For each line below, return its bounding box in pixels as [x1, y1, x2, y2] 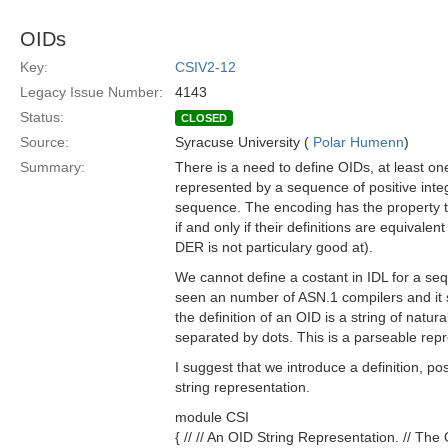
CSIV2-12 [175, 59, 236, 75]
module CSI [175, 409, 249, 425]
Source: [20, 134, 69, 150]
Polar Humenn [313, 134, 404, 150]
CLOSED [181, 112, 227, 124]
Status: [20, 109, 64, 125]
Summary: [20, 159, 85, 175]
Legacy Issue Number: [20, 84, 163, 100]
